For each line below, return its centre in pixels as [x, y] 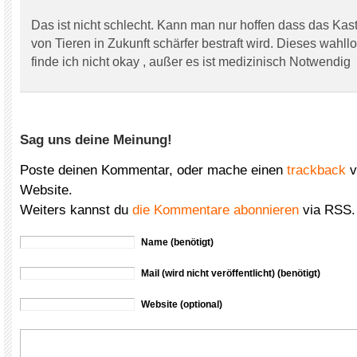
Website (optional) [182, 304]
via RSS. [327, 210]
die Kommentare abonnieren [216, 210]
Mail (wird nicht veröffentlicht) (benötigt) [231, 273]
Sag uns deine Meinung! [96, 140]
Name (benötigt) [177, 242]
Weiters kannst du [76, 210]
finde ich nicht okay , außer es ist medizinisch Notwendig [191, 62]
